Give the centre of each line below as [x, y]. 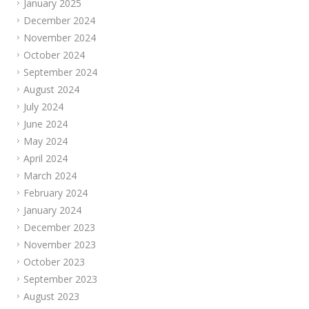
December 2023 [59, 227]
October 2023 [54, 262]
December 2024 [59, 20]
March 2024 [50, 176]
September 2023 [60, 279]
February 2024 [56, 193]
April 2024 [46, 158]
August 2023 [51, 296]
